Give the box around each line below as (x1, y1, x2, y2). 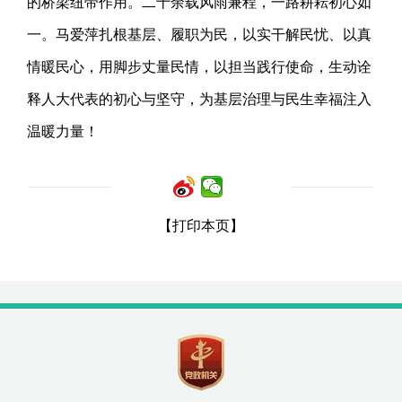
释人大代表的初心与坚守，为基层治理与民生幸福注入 (27, 92, 372, 108)
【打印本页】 (158, 217, 244, 233)
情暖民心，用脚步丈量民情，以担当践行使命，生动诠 (27, 59, 372, 75)
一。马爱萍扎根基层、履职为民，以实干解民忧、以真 (27, 27, 372, 43)
